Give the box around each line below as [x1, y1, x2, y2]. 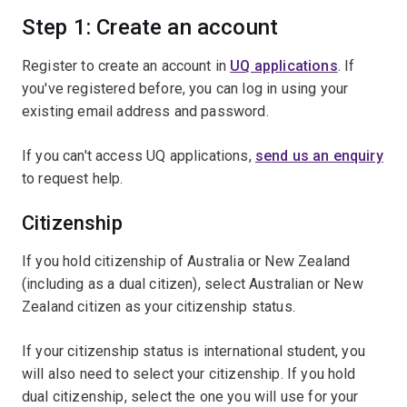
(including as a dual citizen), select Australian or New [22, 275, 363, 293]
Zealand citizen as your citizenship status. [22, 298, 295, 315]
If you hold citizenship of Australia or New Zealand [22, 253, 351, 270]
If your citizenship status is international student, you [22, 342, 365, 360]
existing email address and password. [22, 103, 269, 120]
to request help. [22, 170, 124, 187]
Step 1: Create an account [22, 15, 278, 40]
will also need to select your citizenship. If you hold [22, 365, 356, 382]
